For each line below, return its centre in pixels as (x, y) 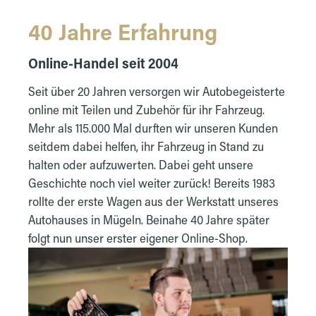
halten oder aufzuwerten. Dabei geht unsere (141, 164)
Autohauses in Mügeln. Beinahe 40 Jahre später (149, 219)
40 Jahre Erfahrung (123, 31)
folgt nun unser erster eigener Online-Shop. (138, 238)
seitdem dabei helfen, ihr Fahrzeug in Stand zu (146, 146)
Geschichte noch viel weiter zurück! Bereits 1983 (152, 183)
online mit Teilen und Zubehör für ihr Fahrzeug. (146, 109)
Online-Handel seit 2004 (103, 62)
